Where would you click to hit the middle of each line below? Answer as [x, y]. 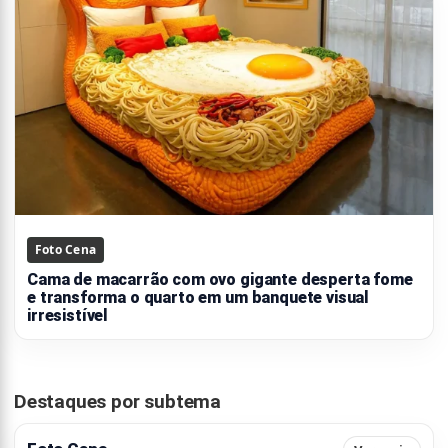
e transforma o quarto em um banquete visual [198, 297]
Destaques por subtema [117, 401]
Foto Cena [66, 249]
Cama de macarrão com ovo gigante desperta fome [220, 279]
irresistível [68, 315]
